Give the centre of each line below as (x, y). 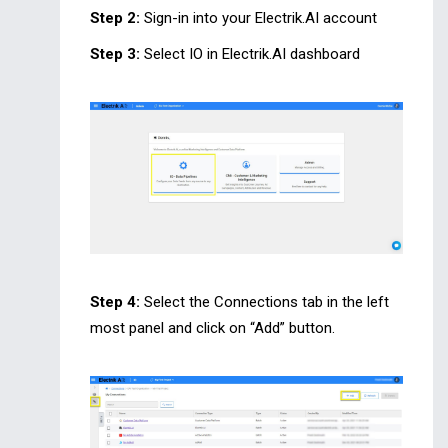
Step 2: (115, 18)
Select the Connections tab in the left (264, 301)
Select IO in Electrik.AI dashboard (250, 54)
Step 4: (115, 301)
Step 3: (115, 54)
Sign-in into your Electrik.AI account (258, 18)
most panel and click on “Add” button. (212, 327)
